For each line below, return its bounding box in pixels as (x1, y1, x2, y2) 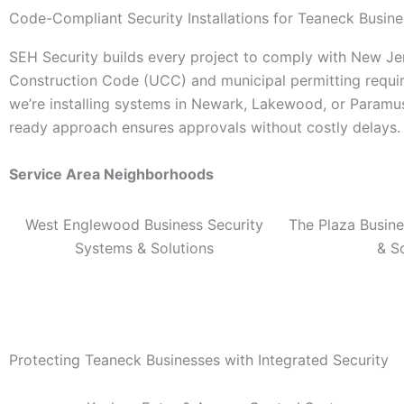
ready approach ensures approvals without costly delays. (9, 118, 400, 137)
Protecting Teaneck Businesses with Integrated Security (9, 351, 389, 370)
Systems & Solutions (75, 238, 214, 257)
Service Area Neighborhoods (9, 164, 214, 183)
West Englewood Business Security (25, 215, 263, 234)
